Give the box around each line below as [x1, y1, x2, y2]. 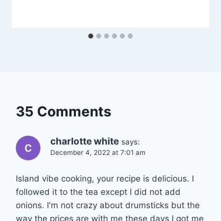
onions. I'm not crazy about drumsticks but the [16, 200, 200, 211]
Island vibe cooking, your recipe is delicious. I [16, 174, 194, 184]
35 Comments [16, 103, 111, 120]
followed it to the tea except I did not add [16, 187, 181, 197]
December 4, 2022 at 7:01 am [50, 148, 146, 157]
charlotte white [50, 136, 119, 147]
